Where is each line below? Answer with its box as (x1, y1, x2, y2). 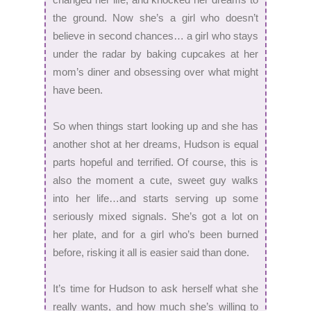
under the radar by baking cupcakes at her (53, 47, 258, 60)
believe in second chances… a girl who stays (53, 29, 258, 42)
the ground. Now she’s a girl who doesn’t (53, 11, 258, 24)
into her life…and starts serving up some (53, 192, 258, 204)
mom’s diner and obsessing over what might (53, 65, 258, 78)
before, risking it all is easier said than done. (53, 246, 249, 258)
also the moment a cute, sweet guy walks (53, 174, 258, 186)
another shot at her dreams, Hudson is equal (53, 137, 258, 150)
